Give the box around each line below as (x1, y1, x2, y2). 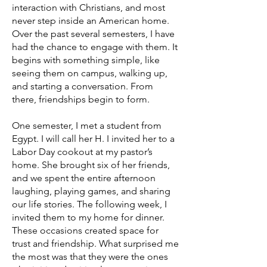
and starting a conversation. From (12, 80, 153, 92)
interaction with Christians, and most (12, 2, 165, 13)
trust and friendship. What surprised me (12, 238, 179, 249)
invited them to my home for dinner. (12, 212, 164, 223)
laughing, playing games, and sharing (12, 185, 170, 197)
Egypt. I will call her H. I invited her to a (12, 133, 175, 144)
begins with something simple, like (12, 54, 160, 66)
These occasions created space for (12, 225, 159, 236)
